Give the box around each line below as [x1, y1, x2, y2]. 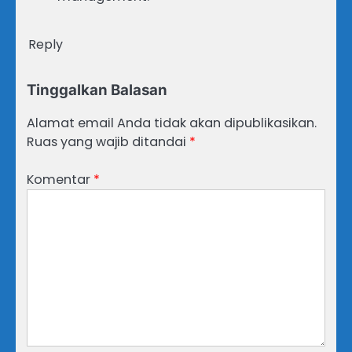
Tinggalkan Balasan [27, 80, 167, 99]
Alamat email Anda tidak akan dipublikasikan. [27, 113, 317, 132]
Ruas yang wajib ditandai [27, 132, 189, 151]
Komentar [27, 170, 93, 189]
